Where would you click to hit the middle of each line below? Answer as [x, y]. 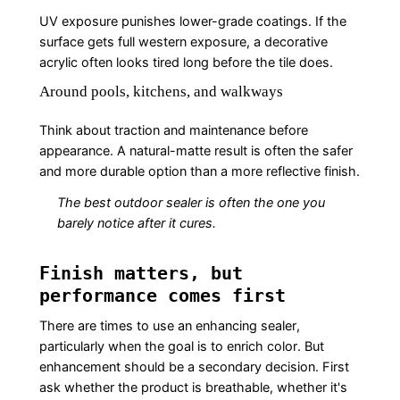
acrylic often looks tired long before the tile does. [186, 62]
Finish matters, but [141, 274]
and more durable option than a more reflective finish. [199, 172]
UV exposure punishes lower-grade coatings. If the [192, 21]
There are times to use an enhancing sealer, [169, 326]
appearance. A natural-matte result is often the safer [196, 151]
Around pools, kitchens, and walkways [161, 92]
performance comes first [162, 296]
